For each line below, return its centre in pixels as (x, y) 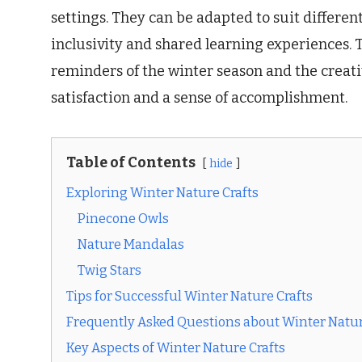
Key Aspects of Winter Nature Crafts (176, 348)
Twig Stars (109, 271)
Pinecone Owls (123, 219)
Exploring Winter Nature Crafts (162, 193)
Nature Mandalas (131, 245)
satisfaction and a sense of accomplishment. (199, 98)
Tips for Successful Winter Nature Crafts (189, 297)
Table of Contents (131, 163)
